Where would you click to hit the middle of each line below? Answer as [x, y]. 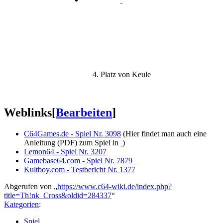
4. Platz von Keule [121, 74]
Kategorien [21, 204]
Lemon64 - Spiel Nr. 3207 [65, 151]
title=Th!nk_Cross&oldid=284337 [58, 195]
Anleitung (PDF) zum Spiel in [72, 142]
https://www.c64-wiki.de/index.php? [114, 186]
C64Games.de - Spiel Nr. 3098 [72, 133]
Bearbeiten [84, 112]
